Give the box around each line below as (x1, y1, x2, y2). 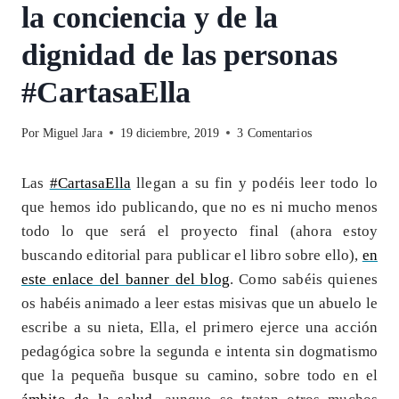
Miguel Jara (42, 126, 102, 140)
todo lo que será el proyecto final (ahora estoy (21, 222, 378, 240)
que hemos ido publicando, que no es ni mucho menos (21, 198, 378, 216)
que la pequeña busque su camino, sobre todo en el (21, 366, 378, 384)
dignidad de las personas (21, 37, 338, 71)
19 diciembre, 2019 (119, 126, 220, 140)
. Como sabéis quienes (229, 270, 378, 288)
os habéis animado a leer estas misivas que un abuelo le (21, 294, 378, 312)
